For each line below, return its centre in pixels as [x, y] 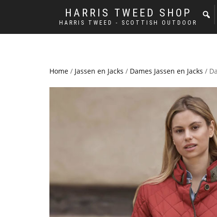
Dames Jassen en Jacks [166, 71]
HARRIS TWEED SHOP [128, 13]
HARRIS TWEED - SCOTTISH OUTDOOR [128, 23]
